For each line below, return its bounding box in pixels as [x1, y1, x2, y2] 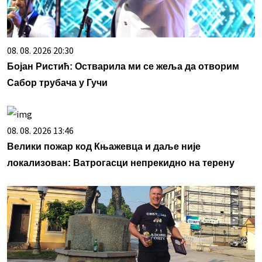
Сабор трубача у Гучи [7, 78, 108, 88]
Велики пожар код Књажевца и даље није [7, 142, 201, 152]
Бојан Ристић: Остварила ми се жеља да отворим [7, 61, 239, 72]
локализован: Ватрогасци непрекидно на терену [7, 158, 235, 168]
